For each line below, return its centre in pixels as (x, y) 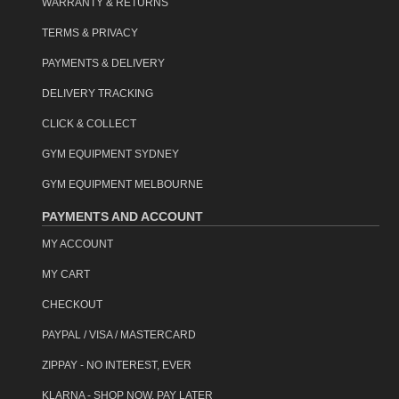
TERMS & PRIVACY (90, 33)
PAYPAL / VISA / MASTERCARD (119, 334)
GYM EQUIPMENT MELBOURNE (122, 184)
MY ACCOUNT (77, 244)
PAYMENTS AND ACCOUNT (122, 216)
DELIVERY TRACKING (98, 93)
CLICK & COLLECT (89, 123)
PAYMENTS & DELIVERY (103, 63)
